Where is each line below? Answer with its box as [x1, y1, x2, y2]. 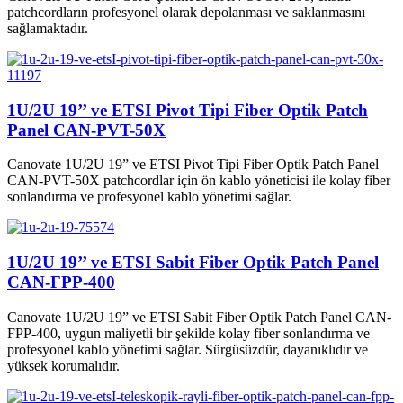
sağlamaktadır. [7, 20, 88, 36]
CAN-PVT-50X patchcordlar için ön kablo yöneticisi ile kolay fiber [7, 173, 390, 189]
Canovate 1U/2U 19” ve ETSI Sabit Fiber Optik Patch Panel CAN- [7, 309, 391, 325]
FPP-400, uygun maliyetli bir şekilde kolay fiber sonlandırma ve [7, 325, 370, 341]
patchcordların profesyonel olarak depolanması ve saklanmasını [7, 4, 365, 20]
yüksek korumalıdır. [7, 357, 120, 373]
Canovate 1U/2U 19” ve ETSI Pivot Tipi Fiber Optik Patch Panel [7, 157, 379, 173]
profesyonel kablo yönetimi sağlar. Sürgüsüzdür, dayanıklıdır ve [7, 341, 368, 357]
